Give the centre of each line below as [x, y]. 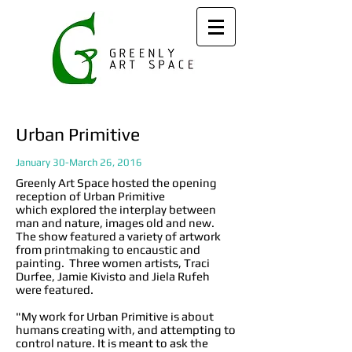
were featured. [56, 290]
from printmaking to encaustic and [108, 249]
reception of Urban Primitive [90, 196]
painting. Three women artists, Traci [113, 263]
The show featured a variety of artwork [118, 236]
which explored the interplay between [116, 209]
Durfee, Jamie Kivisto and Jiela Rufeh [113, 276]
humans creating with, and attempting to [126, 330]
